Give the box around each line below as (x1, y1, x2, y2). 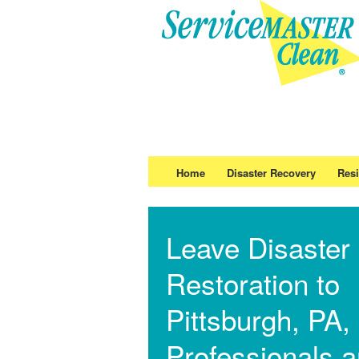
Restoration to (165, 263, 340, 303)
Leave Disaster (165, 227, 350, 267)
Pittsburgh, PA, (165, 299, 350, 339)
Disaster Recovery (226, 165, 316, 180)
